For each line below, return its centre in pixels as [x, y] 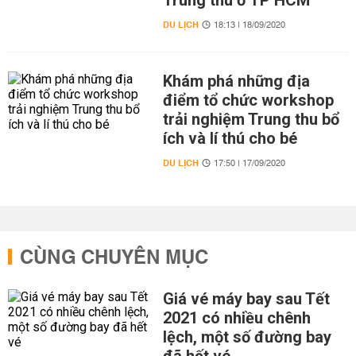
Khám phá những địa [236, 81]
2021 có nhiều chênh [236, 318]
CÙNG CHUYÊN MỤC [114, 258]
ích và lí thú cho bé [230, 138]
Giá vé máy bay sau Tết [246, 299]
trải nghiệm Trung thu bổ [251, 119]
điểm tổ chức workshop [248, 100]
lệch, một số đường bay [247, 337]
